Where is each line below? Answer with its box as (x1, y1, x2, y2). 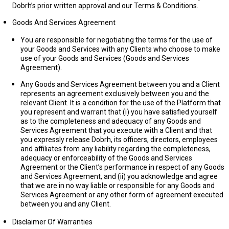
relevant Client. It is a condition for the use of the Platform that (20, 99, 221, 107)
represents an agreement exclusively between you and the (20, 89, 209, 98)
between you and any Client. (20, 200, 111, 208)
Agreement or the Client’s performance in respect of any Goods (20, 163, 224, 171)
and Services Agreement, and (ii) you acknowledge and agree (20, 172, 218, 180)
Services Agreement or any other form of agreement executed (20, 191, 223, 199)
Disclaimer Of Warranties (12, 218, 93, 226)
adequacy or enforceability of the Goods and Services (20, 154, 192, 162)
